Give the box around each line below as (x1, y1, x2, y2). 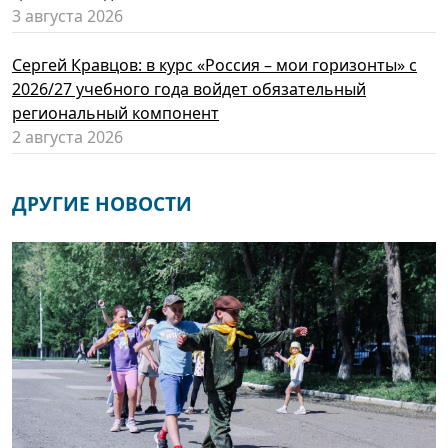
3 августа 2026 (12, 5, 123, 28)
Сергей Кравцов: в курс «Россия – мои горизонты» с (12, 54, 417, 77)
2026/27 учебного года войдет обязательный (12, 78, 366, 101)
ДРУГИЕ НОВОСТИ (12, 190, 192, 218)
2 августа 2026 (12, 126, 123, 149)
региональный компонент (12, 102, 219, 125)
